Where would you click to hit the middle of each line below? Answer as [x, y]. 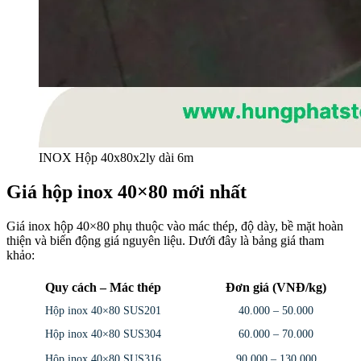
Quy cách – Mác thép [103, 288]
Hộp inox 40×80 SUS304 [103, 334]
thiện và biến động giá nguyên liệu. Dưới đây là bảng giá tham [165, 241]
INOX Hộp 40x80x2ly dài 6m [116, 158]
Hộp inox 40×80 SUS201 [103, 311]
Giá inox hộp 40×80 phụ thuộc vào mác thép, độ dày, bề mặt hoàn [175, 226]
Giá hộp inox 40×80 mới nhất [127, 192]
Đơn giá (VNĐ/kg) [276, 288]
